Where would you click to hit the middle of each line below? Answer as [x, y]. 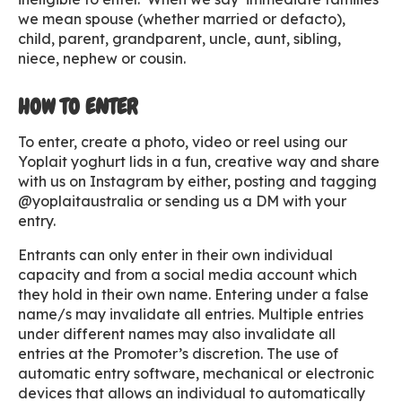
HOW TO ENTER [78, 106]
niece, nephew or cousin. [102, 58]
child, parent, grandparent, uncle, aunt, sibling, [179, 39]
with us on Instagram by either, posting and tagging [197, 181]
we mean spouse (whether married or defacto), [182, 19]
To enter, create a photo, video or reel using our [183, 142]
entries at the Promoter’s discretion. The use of [178, 354]
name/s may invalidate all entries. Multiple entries [191, 314]
